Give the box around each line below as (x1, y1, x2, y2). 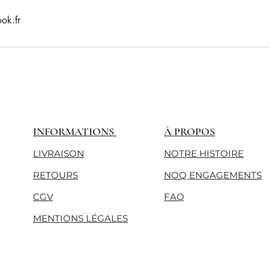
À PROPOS (164, 125, 215, 139)
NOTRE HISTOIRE (164, 148, 244, 160)
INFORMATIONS (33, 125, 116, 139)
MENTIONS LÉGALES (33, 213, 128, 225)
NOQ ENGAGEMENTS (164, 169, 262, 181)
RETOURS (33, 169, 78, 181)
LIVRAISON (33, 148, 84, 160)
